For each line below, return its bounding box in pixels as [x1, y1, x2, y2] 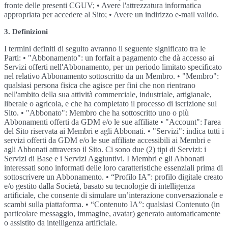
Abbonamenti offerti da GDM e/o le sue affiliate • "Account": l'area [4, 118, 221, 126]
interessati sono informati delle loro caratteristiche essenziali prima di [4, 163, 223, 172]
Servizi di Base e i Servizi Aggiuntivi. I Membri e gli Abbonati [4, 154, 204, 163]
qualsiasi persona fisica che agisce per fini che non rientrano [4, 81, 195, 90]
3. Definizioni [4, 27, 48, 36]
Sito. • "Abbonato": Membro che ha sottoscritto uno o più [4, 108, 189, 117]
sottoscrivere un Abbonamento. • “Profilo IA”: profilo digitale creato [4, 173, 223, 181]
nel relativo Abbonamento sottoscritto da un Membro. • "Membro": [4, 72, 219, 80]
